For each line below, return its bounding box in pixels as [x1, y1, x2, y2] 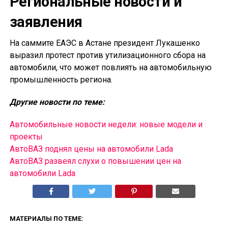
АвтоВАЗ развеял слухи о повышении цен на [9, 156, 181, 166]
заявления [9, 13, 82, 31]
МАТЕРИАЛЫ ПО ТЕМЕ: [9, 215, 83, 223]
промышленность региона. [9, 75, 112, 85]
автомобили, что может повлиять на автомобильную [9, 63, 212, 73]
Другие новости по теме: [9, 97, 105, 107]
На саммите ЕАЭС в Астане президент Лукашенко [9, 38, 200, 48]
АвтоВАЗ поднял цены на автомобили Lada [9, 144, 173, 154]
